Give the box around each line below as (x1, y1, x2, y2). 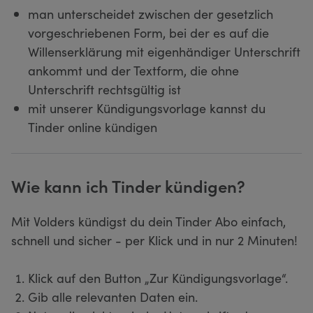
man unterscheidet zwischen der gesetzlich (28, 4, 273, 22)
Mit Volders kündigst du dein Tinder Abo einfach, (11, 212, 286, 230)
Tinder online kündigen (28, 117, 157, 136)
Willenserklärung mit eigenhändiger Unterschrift (28, 42, 300, 60)
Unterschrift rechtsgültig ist (28, 80, 181, 98)
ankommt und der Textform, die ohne (28, 61, 239, 79)
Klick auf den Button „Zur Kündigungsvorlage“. (28, 268, 288, 286)
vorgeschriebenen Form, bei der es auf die (28, 23, 269, 41)
